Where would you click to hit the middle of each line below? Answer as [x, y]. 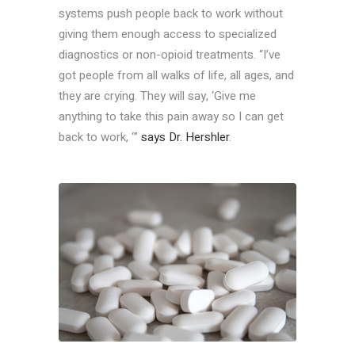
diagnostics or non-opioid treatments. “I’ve [170, 55]
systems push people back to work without [171, 14]
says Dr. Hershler [185, 137]
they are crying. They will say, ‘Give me [157, 96]
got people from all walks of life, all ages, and [176, 76]
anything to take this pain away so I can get [171, 117]
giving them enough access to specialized [168, 34]
